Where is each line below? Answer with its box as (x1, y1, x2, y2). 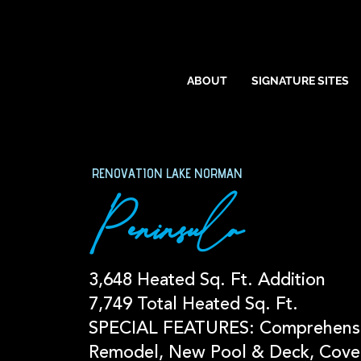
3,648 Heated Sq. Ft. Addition (88, 272, 326, 289)
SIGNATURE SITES (251, 74, 349, 87)
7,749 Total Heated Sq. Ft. (88, 296, 298, 313)
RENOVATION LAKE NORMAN (91, 168, 243, 182)
